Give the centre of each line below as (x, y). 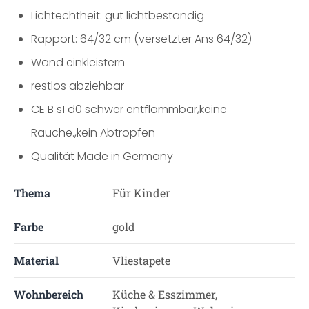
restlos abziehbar (78, 86)
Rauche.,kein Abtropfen (93, 133)
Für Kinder (141, 193)
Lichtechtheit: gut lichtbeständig (118, 16)
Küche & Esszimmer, (165, 294)
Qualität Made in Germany (102, 156)
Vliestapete (141, 260)
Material (36, 260)
